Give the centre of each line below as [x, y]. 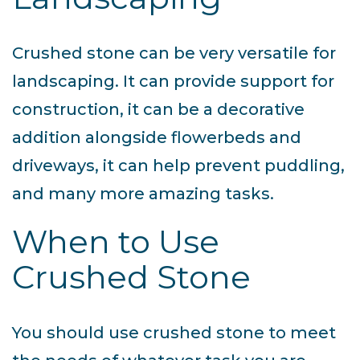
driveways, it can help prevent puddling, [178, 166]
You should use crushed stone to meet [174, 333]
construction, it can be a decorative [158, 110]
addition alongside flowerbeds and [157, 138]
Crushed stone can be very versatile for [174, 53]
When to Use [116, 242]
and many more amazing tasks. [143, 194]
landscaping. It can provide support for [173, 82]
